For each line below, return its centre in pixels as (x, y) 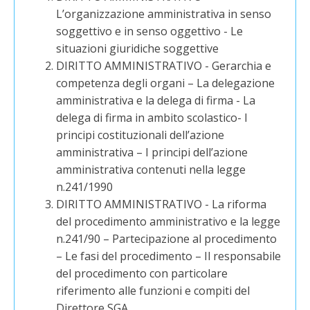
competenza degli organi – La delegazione (166, 83)
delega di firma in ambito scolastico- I (152, 118)
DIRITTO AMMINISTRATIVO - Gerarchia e (164, 66)
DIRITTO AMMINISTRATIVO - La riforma (162, 204)
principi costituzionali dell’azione (140, 135)
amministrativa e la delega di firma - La (156, 100)
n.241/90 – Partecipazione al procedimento (167, 239)
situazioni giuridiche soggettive (138, 48)
